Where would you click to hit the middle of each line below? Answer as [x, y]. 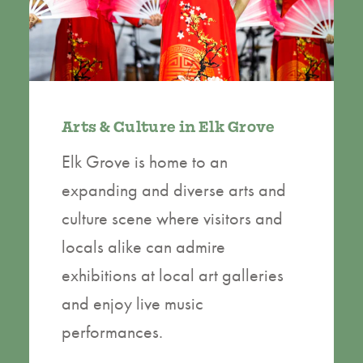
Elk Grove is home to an [145, 161]
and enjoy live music [132, 303]
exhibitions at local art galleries [173, 275]
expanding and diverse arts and [174, 190]
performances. [112, 331]
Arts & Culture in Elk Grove [169, 127]
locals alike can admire [143, 246]
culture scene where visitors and [172, 218]
